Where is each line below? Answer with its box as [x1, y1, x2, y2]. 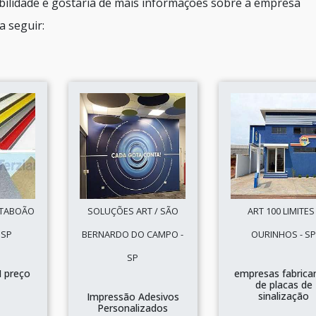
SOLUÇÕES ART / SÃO [87, 205, 178, 217]
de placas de [255, 278, 312, 291]
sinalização [258, 289, 310, 303]
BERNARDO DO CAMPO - [82, 228, 184, 241]
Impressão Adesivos [86, 290, 179, 303]
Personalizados [97, 301, 169, 315]
